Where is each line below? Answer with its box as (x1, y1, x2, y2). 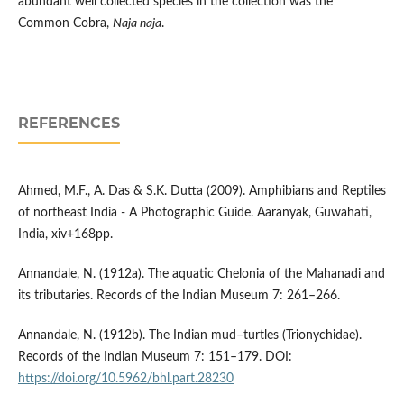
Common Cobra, (17, 16, 113, 30)
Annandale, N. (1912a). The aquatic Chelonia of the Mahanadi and (17, 267, 385, 280)
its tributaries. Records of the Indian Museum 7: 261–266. (17, 289, 340, 302)
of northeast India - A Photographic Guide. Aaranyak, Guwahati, (17, 206, 372, 219)
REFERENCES (17, 114, 120, 132)
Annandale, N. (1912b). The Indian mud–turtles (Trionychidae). (17, 328, 362, 342)
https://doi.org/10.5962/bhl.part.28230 (17, 372, 234, 385)
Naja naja (112, 16, 161, 30)
